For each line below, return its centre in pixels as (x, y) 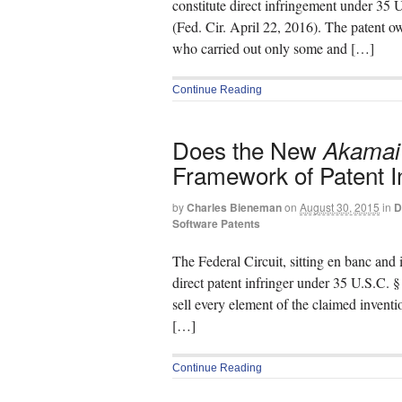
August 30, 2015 (340, 206)
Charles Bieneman (234, 207)
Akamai (362, 149)
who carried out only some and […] (273, 48)
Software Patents (216, 223)
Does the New (248, 149)
